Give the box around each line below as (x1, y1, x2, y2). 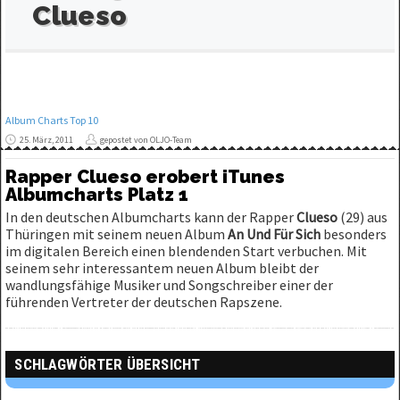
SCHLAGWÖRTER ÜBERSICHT (14, 355, 201, 373)
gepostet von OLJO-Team (100, 134, 193, 146)
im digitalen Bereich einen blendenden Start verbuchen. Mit (5, 242, 368, 260)
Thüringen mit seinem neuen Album (5, 225, 229, 243)
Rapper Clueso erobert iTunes (5, 166, 286, 187)
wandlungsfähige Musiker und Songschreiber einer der (5, 276, 334, 294)
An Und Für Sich (228, 225, 321, 243)
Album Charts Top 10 (5, 113, 99, 127)
